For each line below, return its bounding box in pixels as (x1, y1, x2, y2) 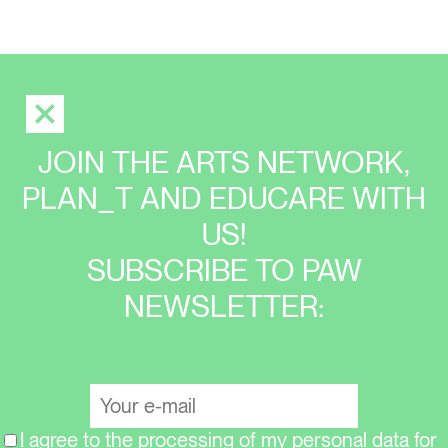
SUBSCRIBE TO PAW (86, 252, 362, 288)
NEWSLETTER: (124, 288, 324, 324)
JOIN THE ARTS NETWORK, (38, 144, 410, 180)
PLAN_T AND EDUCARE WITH (22, 180, 426, 216)
